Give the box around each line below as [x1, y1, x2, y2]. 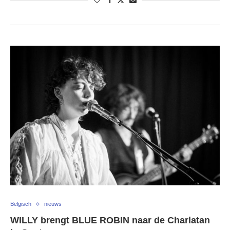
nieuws [44, 201, 62, 207]
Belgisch [10, 201, 31, 207]
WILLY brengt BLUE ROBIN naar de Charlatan [10, 215, 210, 226]
